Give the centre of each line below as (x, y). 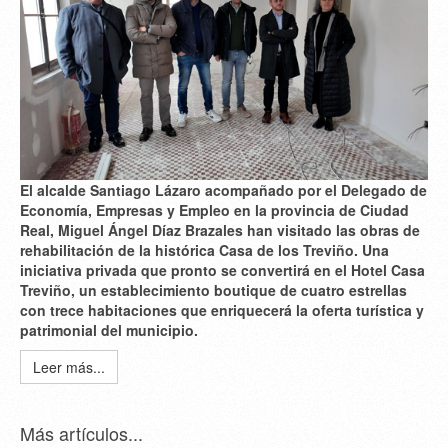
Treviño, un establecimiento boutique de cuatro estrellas (213, 290)
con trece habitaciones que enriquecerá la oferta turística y (222, 310)
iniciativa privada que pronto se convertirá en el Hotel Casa (222, 270)
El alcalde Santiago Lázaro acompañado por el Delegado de (223, 190)
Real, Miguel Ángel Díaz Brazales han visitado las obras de (220, 230)
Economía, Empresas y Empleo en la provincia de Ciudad (214, 210)
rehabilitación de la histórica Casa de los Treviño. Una (204, 250)
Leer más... (69, 367)
